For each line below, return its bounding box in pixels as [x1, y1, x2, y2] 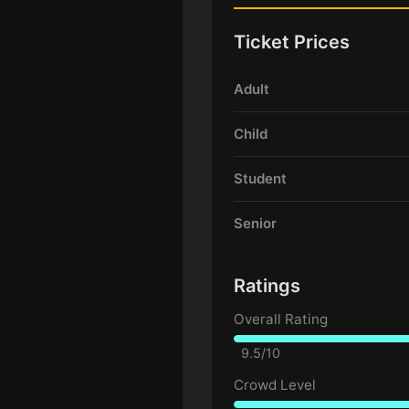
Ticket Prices [234, 31, 350, 53]
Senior [234, 215, 277, 232]
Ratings [234, 275, 300, 297]
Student [234, 170, 287, 187]
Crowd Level [234, 376, 316, 393]
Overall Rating [234, 310, 328, 328]
